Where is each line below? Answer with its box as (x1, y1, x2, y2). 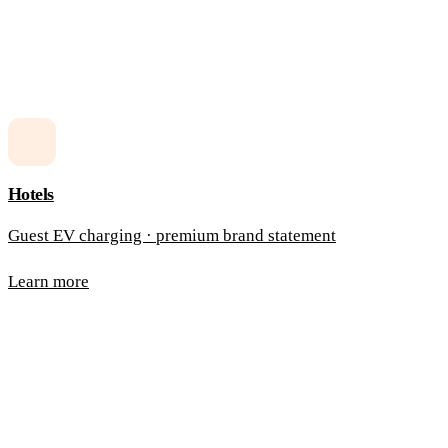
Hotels (8, 183, 54, 204)
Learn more (8, 272, 89, 292)
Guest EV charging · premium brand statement (8, 226, 336, 246)
